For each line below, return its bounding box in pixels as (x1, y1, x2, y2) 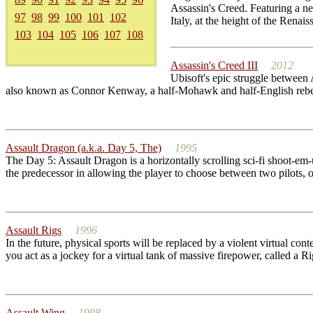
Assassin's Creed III (170, 59, 258, 71)
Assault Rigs (6, 224, 61, 236)
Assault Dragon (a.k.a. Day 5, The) (6, 142, 161, 154)
